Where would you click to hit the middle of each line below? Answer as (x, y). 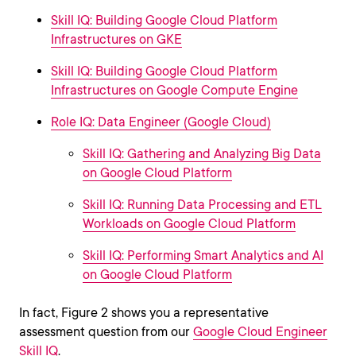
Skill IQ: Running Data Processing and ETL (202, 205)
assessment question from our (106, 332)
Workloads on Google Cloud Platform (189, 224)
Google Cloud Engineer (260, 332)
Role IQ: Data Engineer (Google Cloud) (161, 122)
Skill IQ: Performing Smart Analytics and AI (203, 256)
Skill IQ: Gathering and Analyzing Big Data (202, 154)
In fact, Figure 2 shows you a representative (144, 313)
